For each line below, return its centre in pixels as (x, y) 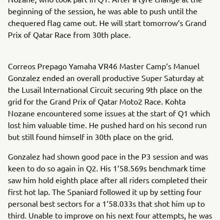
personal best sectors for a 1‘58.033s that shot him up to (106, 203)
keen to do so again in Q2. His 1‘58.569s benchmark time (107, 168)
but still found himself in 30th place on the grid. (91, 137)
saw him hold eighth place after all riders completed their (108, 180)
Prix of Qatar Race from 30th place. (69, 34)
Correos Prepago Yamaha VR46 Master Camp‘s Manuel (104, 66)
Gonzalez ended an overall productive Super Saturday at (106, 78)
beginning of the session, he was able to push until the (103, 11)
